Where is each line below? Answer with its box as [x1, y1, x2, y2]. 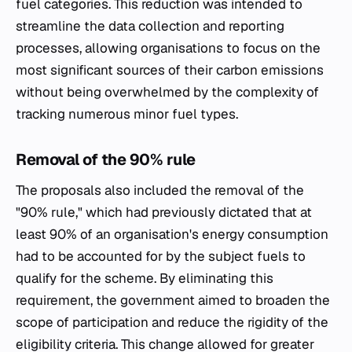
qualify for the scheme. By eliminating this [16, 269, 273, 287]
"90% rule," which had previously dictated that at [16, 203, 312, 221]
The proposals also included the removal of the [16, 181, 304, 199]
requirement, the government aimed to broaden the [16, 291, 330, 309]
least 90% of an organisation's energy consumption [16, 225, 328, 243]
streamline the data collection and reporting [16, 17, 284, 35]
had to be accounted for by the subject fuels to [16, 247, 306, 265]
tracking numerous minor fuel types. [16, 105, 238, 123]
